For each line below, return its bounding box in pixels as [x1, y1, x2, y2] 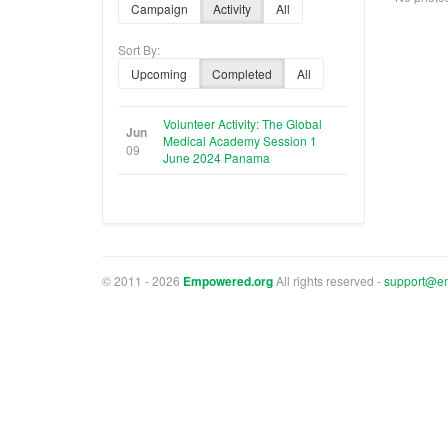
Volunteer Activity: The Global [163, 114, 322, 132]
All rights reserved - [273, 271, 384, 289]
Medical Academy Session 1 [163, 131, 317, 149]
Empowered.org [183, 271, 273, 290]
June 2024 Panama [163, 148, 270, 166]
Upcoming [131, 64, 187, 82]
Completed [212, 64, 272, 82]
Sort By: [118, 40, 160, 58]
